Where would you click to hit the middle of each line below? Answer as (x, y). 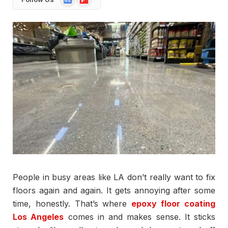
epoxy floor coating (174, 204)
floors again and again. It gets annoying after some (114, 191)
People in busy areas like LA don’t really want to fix (114, 177)
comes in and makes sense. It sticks (139, 217)
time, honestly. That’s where (72, 204)
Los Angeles (38, 217)
